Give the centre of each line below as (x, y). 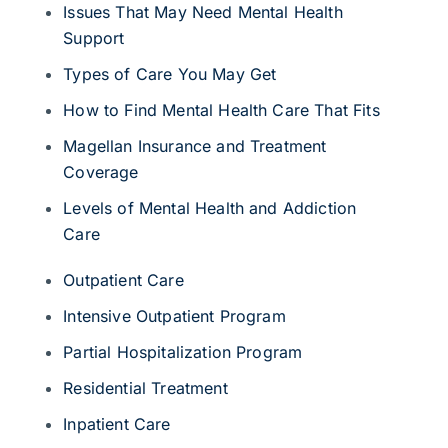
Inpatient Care (117, 423)
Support (94, 37)
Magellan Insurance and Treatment (195, 145)
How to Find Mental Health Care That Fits (221, 109)
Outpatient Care (123, 279)
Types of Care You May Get (170, 73)
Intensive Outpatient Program (174, 315)
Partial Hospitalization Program (183, 351)
